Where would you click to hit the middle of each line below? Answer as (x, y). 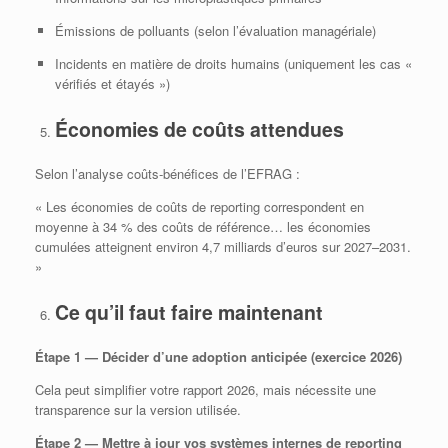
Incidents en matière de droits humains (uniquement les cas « (233, 64)
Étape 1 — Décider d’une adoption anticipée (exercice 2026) (218, 357)
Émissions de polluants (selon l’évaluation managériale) (215, 31)
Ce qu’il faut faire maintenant (188, 311)
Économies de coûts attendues (199, 128)
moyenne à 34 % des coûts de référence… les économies (203, 227)
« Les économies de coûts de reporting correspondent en (199, 207)
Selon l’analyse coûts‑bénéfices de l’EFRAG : (167, 174)
